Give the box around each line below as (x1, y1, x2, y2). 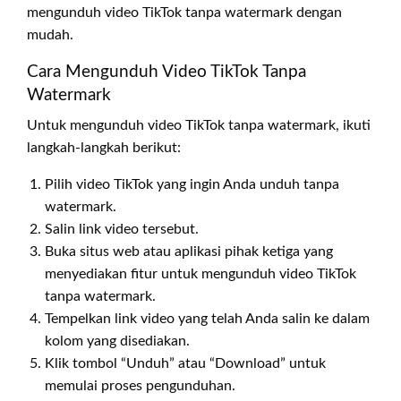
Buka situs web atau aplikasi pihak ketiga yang (45, 244, 333, 260)
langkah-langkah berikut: (27, 141, 181, 156)
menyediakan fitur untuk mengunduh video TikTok (45, 267, 356, 282)
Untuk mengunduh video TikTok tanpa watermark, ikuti (27, 118, 371, 133)
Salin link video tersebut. (45, 222, 199, 237)
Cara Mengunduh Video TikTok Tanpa (27, 64, 306, 81)
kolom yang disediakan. (45, 334, 190, 349)
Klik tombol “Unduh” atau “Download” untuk (45, 356, 326, 371)
